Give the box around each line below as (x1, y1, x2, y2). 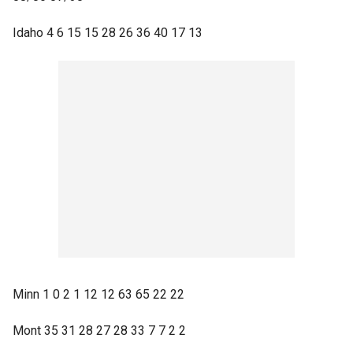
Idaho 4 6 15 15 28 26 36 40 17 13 (13, 25, 203, 40)
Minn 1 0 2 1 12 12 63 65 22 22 (13, 287, 184, 302)
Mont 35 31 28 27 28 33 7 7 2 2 (13, 323, 186, 338)
